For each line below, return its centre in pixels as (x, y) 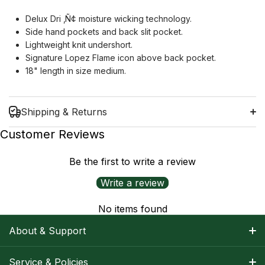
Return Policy (202, 193)
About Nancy (34, 257)
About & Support (47, 231)
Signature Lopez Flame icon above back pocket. (121, 58)
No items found (132, 209)
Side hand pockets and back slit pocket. (104, 32)
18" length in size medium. (76, 71)
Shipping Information (65, 180)
